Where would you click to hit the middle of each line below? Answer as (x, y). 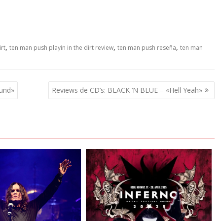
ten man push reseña (147, 48)
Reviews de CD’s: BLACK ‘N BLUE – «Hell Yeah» (127, 90)
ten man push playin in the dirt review (61, 48)
